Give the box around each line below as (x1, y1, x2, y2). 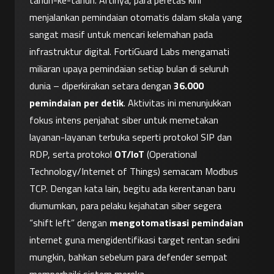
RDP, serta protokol (29, 147, 114, 162)
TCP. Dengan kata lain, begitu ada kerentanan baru (29, 181, 235, 196)
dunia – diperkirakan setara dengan (29, 78, 174, 94)
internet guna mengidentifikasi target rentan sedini (29, 232, 240, 248)
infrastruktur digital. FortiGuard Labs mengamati (29, 44, 229, 59)
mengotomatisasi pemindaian (109, 215, 243, 231)
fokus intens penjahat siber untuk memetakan (29, 113, 218, 128)
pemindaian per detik (29, 95, 124, 111)
